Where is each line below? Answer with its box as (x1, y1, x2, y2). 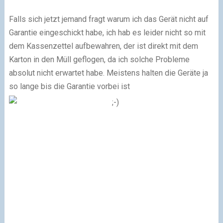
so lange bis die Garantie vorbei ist (8, 81, 130, 91)
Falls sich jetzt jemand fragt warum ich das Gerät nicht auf (8, 14, 209, 24)
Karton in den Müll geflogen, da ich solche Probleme (8, 54, 190, 64)
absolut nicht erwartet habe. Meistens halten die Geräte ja (8, 68, 208, 78)
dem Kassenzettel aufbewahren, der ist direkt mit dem (8, 41, 198, 51)
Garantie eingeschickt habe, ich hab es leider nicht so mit (8, 27, 206, 37)
